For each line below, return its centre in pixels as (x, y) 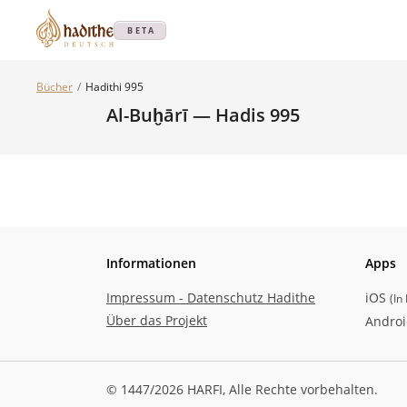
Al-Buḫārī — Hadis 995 (203, 115)
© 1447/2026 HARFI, (168, 389)
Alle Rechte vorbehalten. (303, 389)
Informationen (151, 263)
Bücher (55, 87)
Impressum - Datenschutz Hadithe (211, 298)
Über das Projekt (157, 320)
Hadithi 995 (114, 87)
